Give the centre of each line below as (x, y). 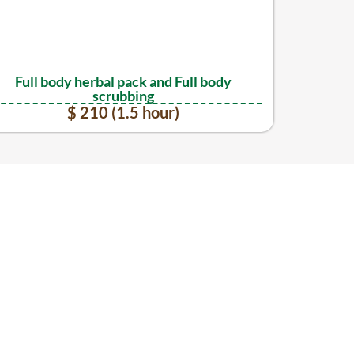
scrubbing (123, 96)
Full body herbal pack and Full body (123, 81)
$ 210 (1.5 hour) (123, 112)
